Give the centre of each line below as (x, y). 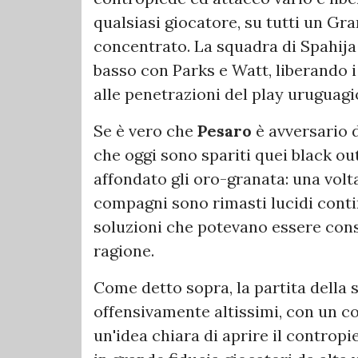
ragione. (124, 251)
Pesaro (227, 131)
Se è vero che (145, 131)
